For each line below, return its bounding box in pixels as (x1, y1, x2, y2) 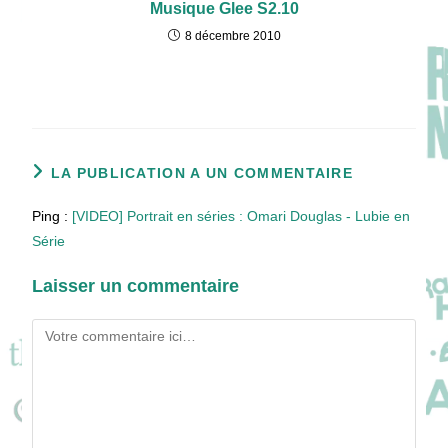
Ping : (32, 208, 73, 225)
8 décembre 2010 (184, 29, 281, 44)
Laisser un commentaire (32, 276, 240, 297)
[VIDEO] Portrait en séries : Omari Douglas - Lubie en (72, 208, 411, 225)
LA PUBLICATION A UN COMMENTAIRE (50, 165, 354, 182)
